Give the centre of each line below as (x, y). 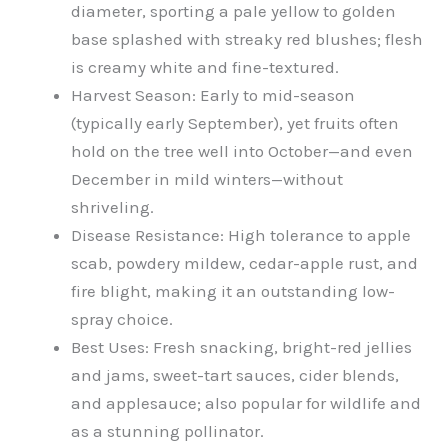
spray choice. (122, 319)
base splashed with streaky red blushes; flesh (247, 39)
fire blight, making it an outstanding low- (233, 291)
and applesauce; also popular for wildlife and (246, 403)
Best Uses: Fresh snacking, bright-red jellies (241, 347)
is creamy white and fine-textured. (205, 67)
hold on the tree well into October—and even (242, 151)
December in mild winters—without (207, 179)
